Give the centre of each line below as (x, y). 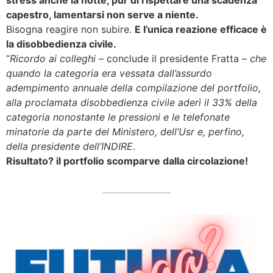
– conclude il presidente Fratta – (171, 59)
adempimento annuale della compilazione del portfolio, (133, 88)
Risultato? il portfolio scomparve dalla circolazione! (127, 161)
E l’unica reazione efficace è (201, 30)
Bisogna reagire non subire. (70, 30)
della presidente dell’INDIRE (69, 147)
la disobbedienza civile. (61, 44)
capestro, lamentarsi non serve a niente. (102, 15)
